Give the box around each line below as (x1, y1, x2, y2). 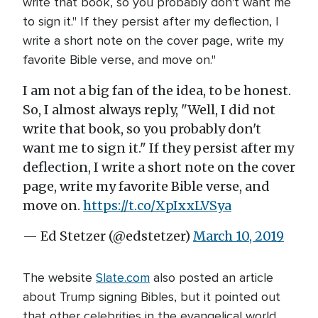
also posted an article (150, 270, 273, 285)
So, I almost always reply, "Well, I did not (23, 102, 275, 118)
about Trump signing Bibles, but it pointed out (23, 289, 280, 305)
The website (23, 270, 96, 285)
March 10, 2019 (193, 228, 284, 244)
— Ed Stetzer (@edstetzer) (23, 228, 193, 244)
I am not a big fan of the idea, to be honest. (23, 82, 291, 99)
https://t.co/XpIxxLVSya (83, 197, 231, 214)
